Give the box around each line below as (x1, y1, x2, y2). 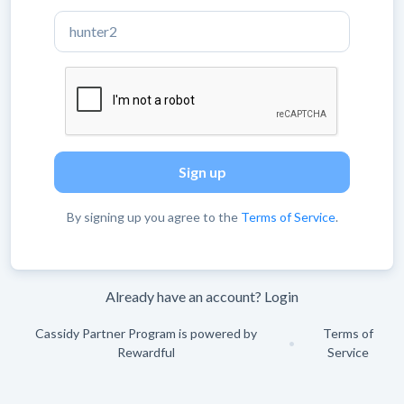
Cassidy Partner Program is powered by (35, 326, 258, 341)
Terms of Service (240, 209, 335, 225)
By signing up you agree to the (66, 209, 241, 225)
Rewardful (117, 344, 176, 360)
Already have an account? (106, 288, 264, 305)
